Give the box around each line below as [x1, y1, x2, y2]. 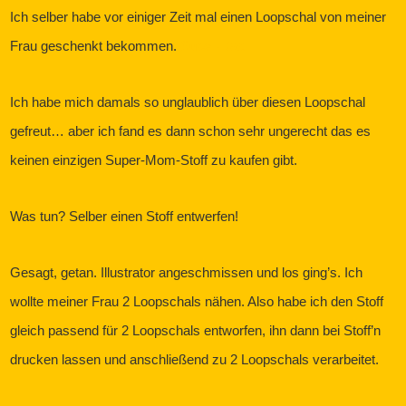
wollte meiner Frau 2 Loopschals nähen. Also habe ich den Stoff [10, 293, 384, 309]
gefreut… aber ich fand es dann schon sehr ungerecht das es [10, 122, 372, 139]
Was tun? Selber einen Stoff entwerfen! [10, 208, 239, 224]
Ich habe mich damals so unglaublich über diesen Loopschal [10, 93, 366, 110]
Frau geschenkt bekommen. [10, 37, 181, 53]
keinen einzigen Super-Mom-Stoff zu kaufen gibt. [10, 151, 298, 168]
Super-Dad [180, 37, 246, 53]
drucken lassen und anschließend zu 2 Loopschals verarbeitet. [10, 351, 380, 367]
